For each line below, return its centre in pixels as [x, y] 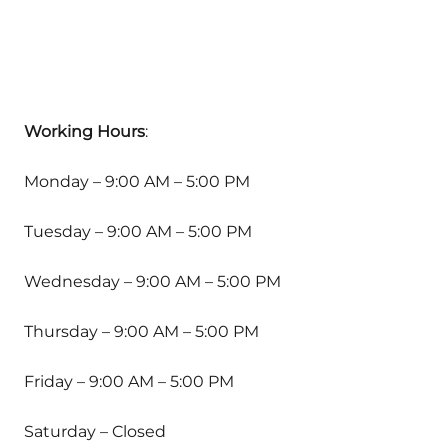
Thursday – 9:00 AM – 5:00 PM [141, 331]
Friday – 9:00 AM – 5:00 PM [129, 381]
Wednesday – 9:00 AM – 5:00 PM [152, 281]
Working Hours [84, 131]
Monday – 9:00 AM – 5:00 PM [137, 181]
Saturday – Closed [95, 431]
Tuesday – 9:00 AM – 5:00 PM [138, 231]
